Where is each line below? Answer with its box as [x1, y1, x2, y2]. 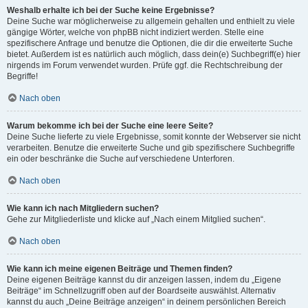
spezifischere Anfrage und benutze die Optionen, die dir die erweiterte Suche [7, 38, 293, 48]
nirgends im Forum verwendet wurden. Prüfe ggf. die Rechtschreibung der [7, 60, 283, 70]
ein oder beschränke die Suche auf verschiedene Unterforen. [7, 154, 234, 164]
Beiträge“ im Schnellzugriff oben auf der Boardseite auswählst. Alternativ [7, 286, 276, 296]
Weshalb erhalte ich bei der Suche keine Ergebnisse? [7, 5, 214, 15]
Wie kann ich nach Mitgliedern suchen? [7, 203, 159, 213]
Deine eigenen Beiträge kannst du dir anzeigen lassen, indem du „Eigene [7, 275, 281, 285]
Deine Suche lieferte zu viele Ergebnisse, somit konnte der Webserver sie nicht [7, 132, 300, 142]
